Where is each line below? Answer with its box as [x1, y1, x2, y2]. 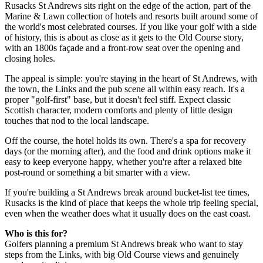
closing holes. [5, 53, 55, 63]
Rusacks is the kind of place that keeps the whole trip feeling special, [5, 197, 258, 208]
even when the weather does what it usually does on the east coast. [5, 208, 251, 218]
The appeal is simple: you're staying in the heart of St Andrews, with [5, 73, 257, 83]
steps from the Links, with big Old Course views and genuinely [5, 249, 239, 259]
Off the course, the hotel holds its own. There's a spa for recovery [5, 135, 246, 146]
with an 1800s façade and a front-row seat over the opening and [5, 42, 240, 53]
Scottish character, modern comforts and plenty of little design [5, 104, 232, 115]
